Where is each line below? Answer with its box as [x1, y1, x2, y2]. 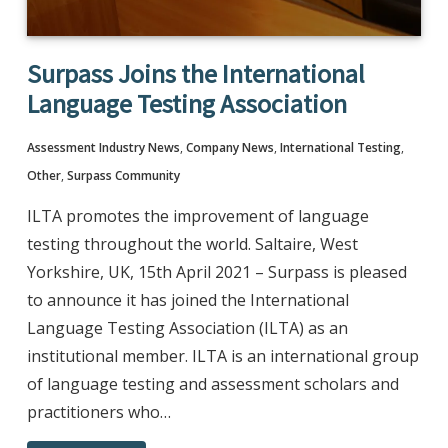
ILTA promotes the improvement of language [26, 205, 369, 228]
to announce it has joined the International [26, 289, 349, 312]
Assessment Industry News [26, 139, 180, 157]
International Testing [279, 139, 401, 157]
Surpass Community [66, 167, 180, 185]
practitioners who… [26, 401, 171, 424]
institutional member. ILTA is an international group [26, 345, 419, 368]
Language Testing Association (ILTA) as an [26, 317, 348, 340]
